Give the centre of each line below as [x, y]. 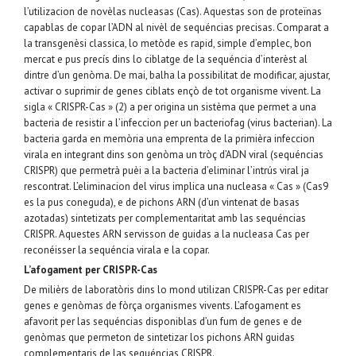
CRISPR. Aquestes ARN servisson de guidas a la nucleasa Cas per [166, 234]
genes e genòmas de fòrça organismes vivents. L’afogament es [163, 305]
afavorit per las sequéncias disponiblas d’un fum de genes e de [163, 321]
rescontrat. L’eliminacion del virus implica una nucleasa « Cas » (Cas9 [176, 186]
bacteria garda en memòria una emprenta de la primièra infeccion [169, 138]
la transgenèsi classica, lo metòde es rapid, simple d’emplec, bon [168, 43]
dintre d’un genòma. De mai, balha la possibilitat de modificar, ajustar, [177, 75]
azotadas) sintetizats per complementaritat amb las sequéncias [165, 218]
